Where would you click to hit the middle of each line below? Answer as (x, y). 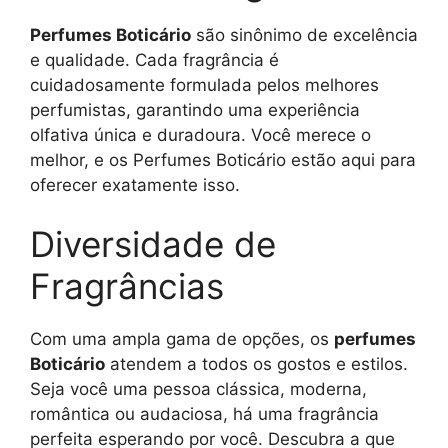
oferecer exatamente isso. (135, 184)
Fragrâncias (127, 286)
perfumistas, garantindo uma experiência (195, 109)
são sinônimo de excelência (304, 34)
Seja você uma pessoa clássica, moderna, (198, 389)
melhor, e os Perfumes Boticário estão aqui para (223, 159)
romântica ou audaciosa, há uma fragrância (204, 414)
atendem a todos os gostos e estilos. (256, 364)
